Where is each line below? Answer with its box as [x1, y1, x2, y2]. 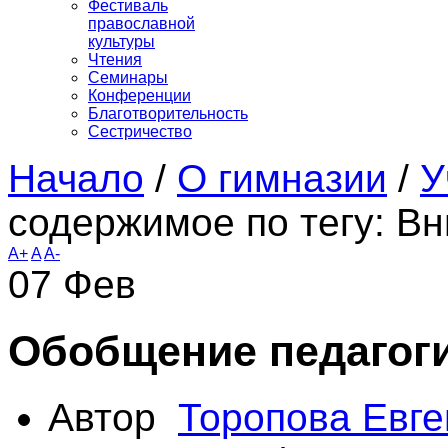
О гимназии [177, 157, 387, 201]
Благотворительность [88, 105, 248, 123]
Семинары [88, 69, 168, 87]
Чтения [88, 51, 142, 69]
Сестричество [88, 123, 192, 141]
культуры [88, 33, 155, 51]
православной [88, 15, 195, 33]
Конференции [88, 87, 191, 105]
